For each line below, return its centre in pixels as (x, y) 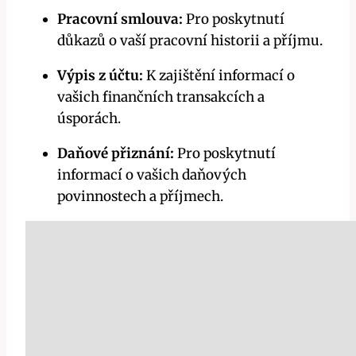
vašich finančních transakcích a (161, 97)
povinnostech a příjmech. (140, 197)
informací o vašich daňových (152, 175)
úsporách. (89, 119)
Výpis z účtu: (100, 76)
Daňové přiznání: (116, 154)
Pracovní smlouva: (120, 19)
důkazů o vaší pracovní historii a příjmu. (190, 41)
